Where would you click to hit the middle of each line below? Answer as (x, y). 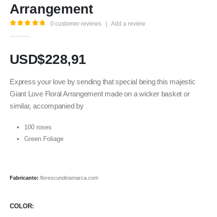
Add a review (128, 24)
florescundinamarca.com (69, 178)
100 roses (38, 127)
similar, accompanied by (47, 106)
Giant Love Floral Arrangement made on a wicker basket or (100, 94)
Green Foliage (44, 139)
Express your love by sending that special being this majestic (103, 82)
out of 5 (35, 31)
